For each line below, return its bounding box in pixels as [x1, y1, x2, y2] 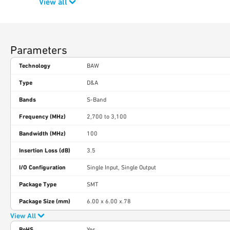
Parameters [10, 44, 67, 56]
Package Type [19, 181, 56, 188]
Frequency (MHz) [19, 113, 66, 120]
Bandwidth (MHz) [19, 130, 66, 137]
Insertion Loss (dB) [19, 147, 70, 154]
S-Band [87, 96, 106, 103]
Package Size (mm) [19, 198, 70, 205]
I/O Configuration [19, 164, 66, 171]
